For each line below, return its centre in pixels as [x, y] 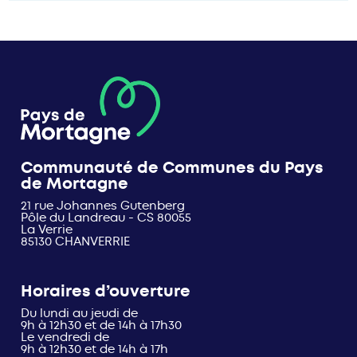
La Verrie [47, 230]
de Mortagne [75, 184]
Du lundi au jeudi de [80, 314]
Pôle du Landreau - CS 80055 [106, 218]
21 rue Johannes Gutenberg [103, 206]
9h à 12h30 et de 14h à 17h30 [102, 326]
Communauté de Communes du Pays [173, 168]
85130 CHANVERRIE [76, 242]
